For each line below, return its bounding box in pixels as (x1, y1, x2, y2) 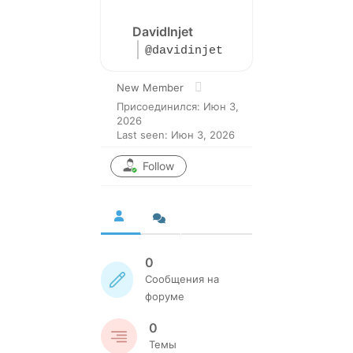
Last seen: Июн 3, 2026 (117, 128, 235, 142)
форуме (145, 290, 185, 303)
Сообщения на (145, 273, 220, 286)
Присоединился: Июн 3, (117, 100, 239, 113)
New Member (117, 81, 184, 95)
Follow (143, 159, 174, 173)
